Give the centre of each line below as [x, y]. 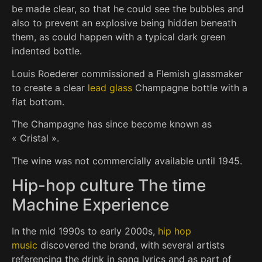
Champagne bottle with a [190, 87]
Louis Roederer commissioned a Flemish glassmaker [127, 73]
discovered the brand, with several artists [131, 245]
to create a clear [50, 87]
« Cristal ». [35, 138]
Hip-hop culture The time [109, 185]
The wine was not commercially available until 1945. [127, 161]
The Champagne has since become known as [112, 124]
